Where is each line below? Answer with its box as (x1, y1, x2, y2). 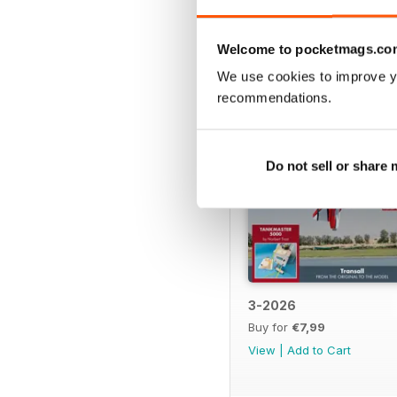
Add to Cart (287, 342, 351, 357)
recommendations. (216, 90, 332, 105)
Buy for (248, 319, 292, 334)
